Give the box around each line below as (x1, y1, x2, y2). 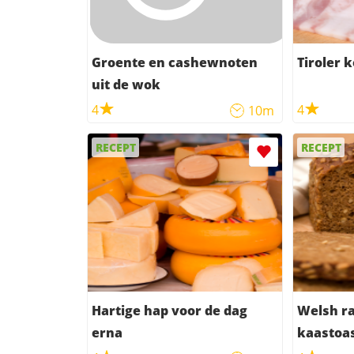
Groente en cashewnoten (92, 54, 258, 71)
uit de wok (92, 76, 160, 93)
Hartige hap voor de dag (92, 302, 247, 319)
